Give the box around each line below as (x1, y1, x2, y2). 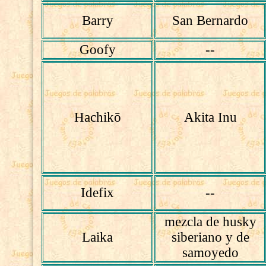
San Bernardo (172, 13, 249, 28)
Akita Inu (183, 110, 237, 125)
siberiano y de (171, 230, 249, 245)
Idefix (81, 185, 115, 200)
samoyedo (182, 245, 239, 260)
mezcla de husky (164, 214, 256, 229)
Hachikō (74, 110, 121, 125)
